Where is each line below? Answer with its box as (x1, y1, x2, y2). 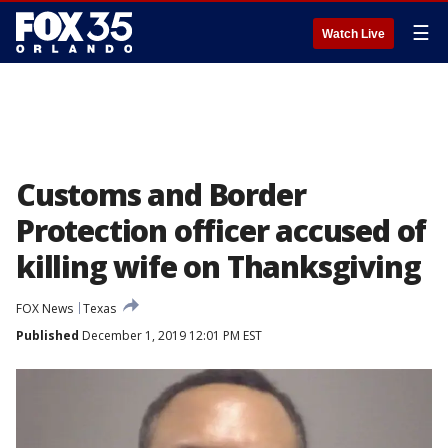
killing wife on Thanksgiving (16, 246, 421, 287)
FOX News (16, 300, 73, 317)
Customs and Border (16, 174, 306, 215)
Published (16, 327, 79, 344)
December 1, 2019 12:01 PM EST (79, 327, 262, 344)
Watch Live (322, 27, 385, 41)
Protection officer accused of (16, 210, 427, 251)
